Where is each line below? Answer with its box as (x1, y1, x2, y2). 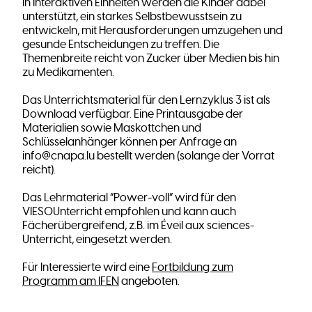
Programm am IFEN (22, 274, 119, 288)
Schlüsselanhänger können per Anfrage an (22, 135, 237, 149)
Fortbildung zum (152, 260, 233, 274)
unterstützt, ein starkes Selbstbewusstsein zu (22, 10, 242, 24)
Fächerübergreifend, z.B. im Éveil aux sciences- (22, 219, 254, 233)
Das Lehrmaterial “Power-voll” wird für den (22, 191, 236, 205)
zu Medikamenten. (22, 65, 116, 79)
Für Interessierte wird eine (22, 260, 152, 274)
